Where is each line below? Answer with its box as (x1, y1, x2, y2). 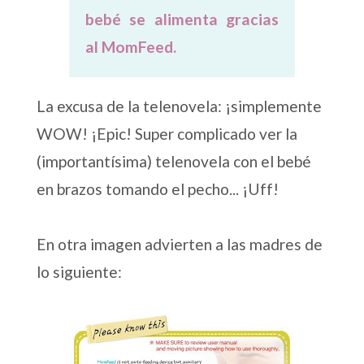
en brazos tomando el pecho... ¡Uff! (36, 179, 279, 198)
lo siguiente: (36, 262, 122, 281)
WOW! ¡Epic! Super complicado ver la (36, 123, 297, 143)
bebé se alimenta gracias (84, 9, 279, 28)
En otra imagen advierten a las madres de (36, 234, 323, 253)
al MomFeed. (84, 37, 176, 56)
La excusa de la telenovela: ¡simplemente (36, 96, 322, 115)
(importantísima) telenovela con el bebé (36, 151, 311, 171)
